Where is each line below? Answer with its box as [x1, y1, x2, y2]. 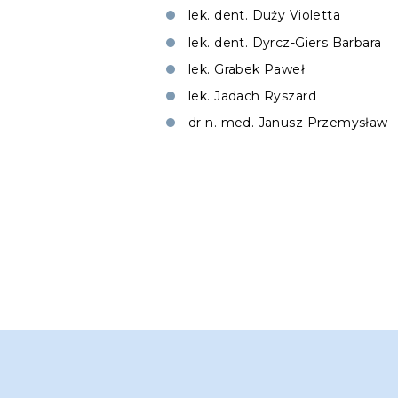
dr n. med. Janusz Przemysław [188, 115, 388, 131]
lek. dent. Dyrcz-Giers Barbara [188, 34, 382, 51]
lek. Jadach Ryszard [188, 87, 316, 104]
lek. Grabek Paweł [188, 60, 306, 77]
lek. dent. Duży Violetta [188, 7, 341, 24]
